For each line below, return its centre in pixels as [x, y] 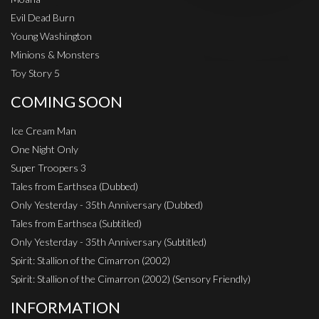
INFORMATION [66, 308]
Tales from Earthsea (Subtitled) [76, 224]
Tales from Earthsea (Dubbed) [74, 187]
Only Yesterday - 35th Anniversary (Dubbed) [107, 205]
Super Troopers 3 [48, 168]
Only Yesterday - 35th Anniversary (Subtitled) [109, 242]
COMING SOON [67, 102]
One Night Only [45, 150]
